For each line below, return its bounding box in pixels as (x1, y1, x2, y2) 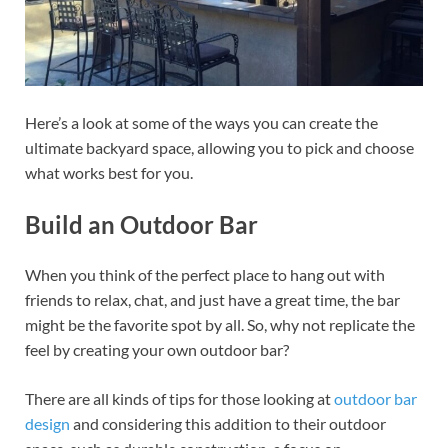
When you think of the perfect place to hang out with (25, 265, 385, 285)
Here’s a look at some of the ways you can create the (25, 113, 378, 133)
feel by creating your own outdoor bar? (25, 340, 289, 360)
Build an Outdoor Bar (25, 210, 258, 240)
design (25, 414, 70, 434)
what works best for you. (25, 163, 193, 183)
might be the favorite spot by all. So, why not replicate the (25, 315, 415, 335)
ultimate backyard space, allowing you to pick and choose (25, 138, 414, 158)
